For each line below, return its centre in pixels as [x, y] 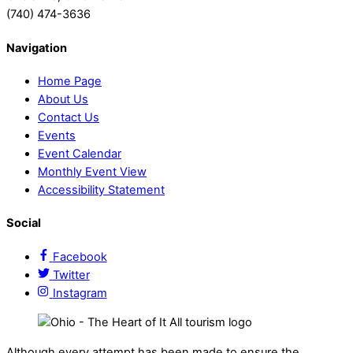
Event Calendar [80, 153]
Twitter [71, 275]
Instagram [80, 293]
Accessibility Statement [101, 190]
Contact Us [69, 117]
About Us [63, 99]
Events [57, 135]
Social [24, 223]
